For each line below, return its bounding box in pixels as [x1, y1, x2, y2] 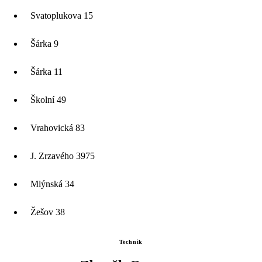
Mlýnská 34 [30, 179, 74, 189]
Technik [119, 239, 143, 246]
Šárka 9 [30, 39, 58, 49]
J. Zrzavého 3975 [30, 151, 95, 161]
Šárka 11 [30, 67, 63, 77]
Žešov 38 [30, 207, 65, 218]
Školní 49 [30, 95, 66, 105]
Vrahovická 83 [30, 123, 85, 133]
